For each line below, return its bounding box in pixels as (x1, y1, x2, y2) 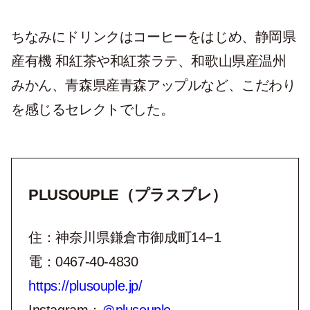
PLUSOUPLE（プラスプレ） (28, 186, 227, 203)
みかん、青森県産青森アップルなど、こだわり (11, 77, 296, 93)
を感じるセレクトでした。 (11, 102, 174, 117)
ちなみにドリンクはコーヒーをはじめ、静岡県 (11, 29, 296, 44)
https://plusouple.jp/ (28, 278, 143, 293)
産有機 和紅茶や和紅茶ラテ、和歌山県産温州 (11, 53, 286, 69)
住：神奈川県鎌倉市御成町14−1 (28, 230, 221, 245)
